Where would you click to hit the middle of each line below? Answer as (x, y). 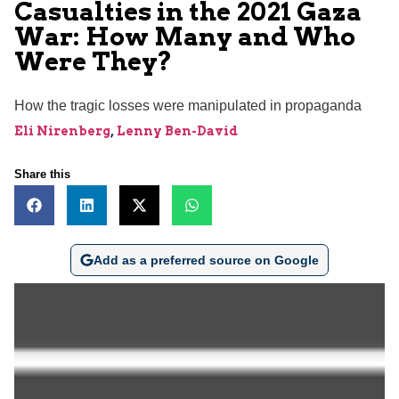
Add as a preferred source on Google (206, 260)
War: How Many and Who (185, 36)
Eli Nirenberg (62, 130)
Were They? (93, 61)
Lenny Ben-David (177, 130)
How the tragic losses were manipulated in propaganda (188, 105)
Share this (42, 174)
